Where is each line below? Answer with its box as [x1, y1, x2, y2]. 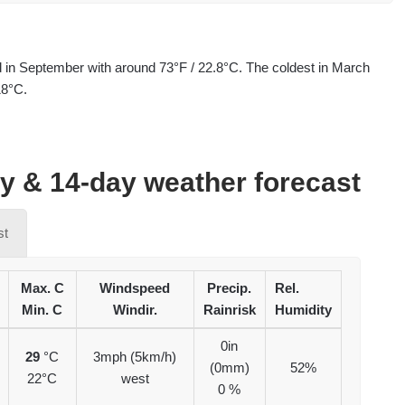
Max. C [20, 280, 64, 297]
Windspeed [99, 280, 170, 297]
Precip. [207, 280, 251, 297]
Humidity [274, 302, 332, 318]
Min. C [22, 302, 62, 318]
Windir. [112, 302, 157, 318]
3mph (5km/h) [93, 349, 176, 365]
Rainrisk [202, 302, 256, 318]
